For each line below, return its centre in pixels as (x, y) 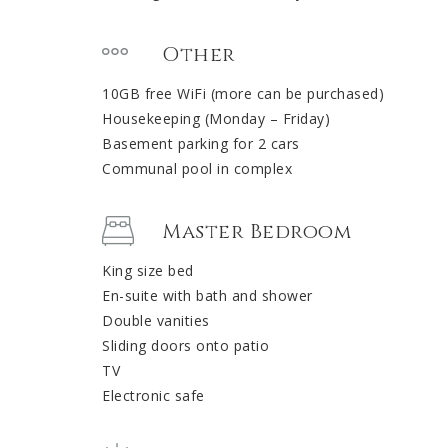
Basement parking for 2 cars (201, 144)
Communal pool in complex (197, 169)
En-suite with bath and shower (207, 296)
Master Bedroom (256, 232)
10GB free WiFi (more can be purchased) (243, 94)
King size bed (148, 271)
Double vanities (156, 321)
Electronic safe (153, 396)
